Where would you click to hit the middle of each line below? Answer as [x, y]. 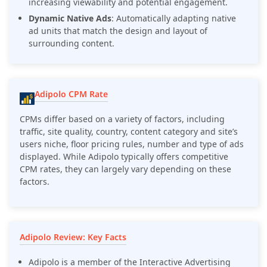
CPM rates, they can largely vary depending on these [125, 169]
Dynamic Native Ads [70, 18]
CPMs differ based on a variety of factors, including [122, 119]
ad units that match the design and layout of [118, 31]
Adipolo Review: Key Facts [73, 237]
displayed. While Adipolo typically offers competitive [124, 157]
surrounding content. [72, 44]
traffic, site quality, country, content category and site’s [129, 132]
